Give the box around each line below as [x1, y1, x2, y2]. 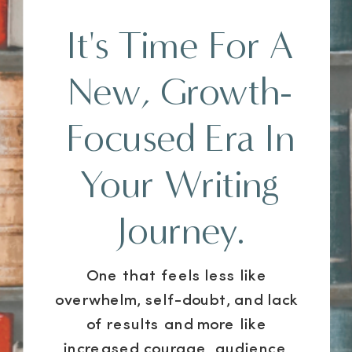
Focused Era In [66, 114, 295, 161]
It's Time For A [67, 21, 294, 68]
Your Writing [80, 160, 280, 207]
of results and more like [86, 317, 267, 334]
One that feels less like [86, 268, 267, 285]
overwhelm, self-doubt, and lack [55, 292, 299, 310]
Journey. [116, 207, 244, 253]
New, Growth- [68, 68, 294, 115]
